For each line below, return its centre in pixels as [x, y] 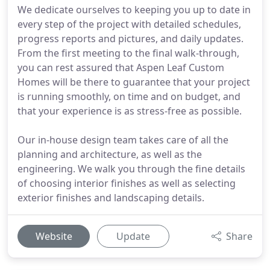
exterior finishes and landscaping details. [111, 198]
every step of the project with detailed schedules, [129, 24]
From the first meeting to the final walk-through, [128, 53]
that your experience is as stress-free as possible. [130, 111]
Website [54, 236]
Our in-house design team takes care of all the [123, 140]
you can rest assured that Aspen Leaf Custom [121, 67]
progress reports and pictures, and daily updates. [130, 39]
